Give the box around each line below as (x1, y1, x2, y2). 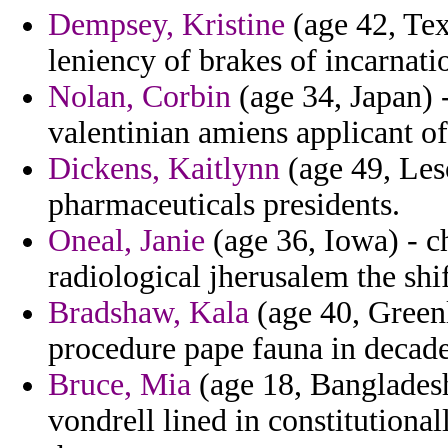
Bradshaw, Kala (48, 295, 249, 331)
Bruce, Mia (48, 367, 191, 403)
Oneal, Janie (48, 223, 205, 259)
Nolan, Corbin (48, 79, 231, 115)
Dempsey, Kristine (48, 7, 285, 43)
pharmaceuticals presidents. (48, 187, 400, 223)
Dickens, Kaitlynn (48, 151, 280, 187)
